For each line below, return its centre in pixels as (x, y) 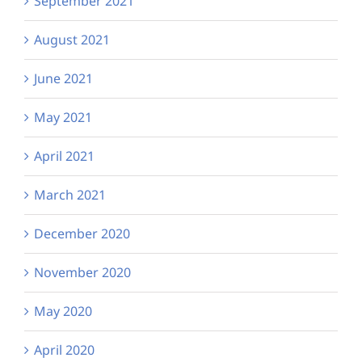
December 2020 (82, 233)
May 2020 (63, 311)
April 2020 (64, 349)
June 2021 (63, 78)
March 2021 (70, 194)
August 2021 (72, 39)
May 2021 (63, 117)
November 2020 (82, 272)
